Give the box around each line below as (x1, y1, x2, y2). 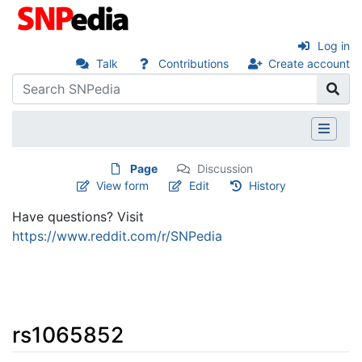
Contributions (158, 57, 229, 71)
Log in (318, 39, 350, 53)
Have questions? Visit (12, 208, 144, 225)
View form (96, 178, 149, 192)
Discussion (197, 161, 253, 175)
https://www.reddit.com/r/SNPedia (12, 227, 222, 244)
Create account (268, 57, 350, 71)
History (249, 178, 287, 192)
